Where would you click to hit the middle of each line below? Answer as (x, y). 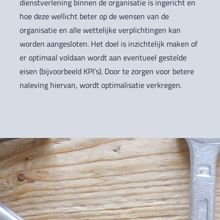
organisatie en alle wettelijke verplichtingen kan (100, 30)
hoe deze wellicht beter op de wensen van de (95, 16)
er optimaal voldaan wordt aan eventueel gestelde (103, 57)
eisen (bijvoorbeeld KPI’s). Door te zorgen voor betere (107, 71)
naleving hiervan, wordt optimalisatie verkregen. (101, 85)
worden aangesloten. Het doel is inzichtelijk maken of (109, 43)
